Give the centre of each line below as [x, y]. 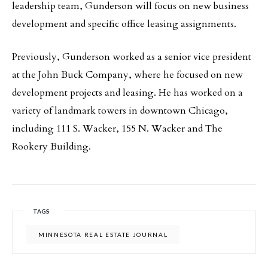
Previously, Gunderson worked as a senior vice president [132, 57]
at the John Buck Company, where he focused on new [127, 75]
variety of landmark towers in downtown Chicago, [120, 111]
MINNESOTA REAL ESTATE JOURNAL [103, 234]
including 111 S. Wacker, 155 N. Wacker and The [117, 129]
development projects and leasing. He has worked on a [127, 93]
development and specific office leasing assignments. [124, 24]
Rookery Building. [51, 147]
